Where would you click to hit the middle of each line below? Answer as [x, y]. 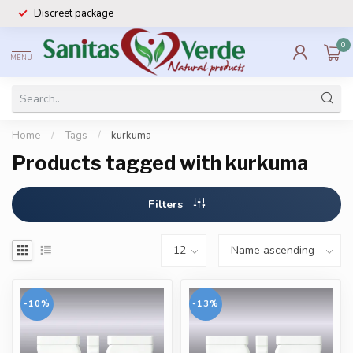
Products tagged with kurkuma [160, 163]
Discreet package [74, 13]
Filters [167, 204]
